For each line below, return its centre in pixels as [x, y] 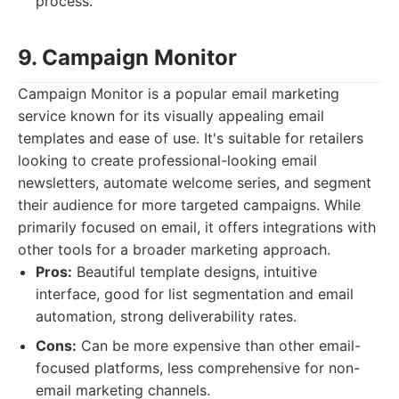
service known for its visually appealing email [171, 116]
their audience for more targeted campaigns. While [189, 205]
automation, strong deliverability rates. [166, 316]
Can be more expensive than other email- [219, 346]
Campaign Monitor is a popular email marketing [179, 94]
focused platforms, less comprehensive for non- [198, 368]
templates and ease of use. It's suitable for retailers [191, 138]
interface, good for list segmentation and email [195, 294]
